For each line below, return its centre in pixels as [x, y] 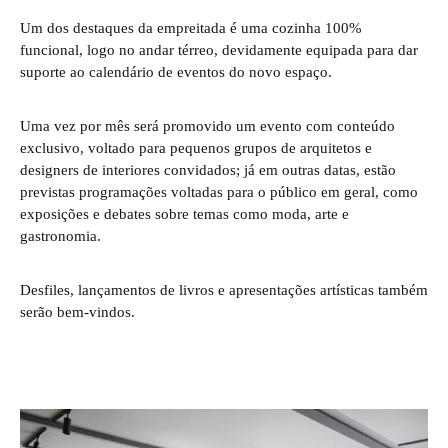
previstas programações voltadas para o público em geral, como [219, 191]
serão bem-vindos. [77, 311]
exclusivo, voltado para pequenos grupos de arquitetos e [196, 147]
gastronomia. [60, 235]
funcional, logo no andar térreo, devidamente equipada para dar [219, 49]
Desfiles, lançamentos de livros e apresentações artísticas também [224, 289]
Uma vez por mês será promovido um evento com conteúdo [207, 125]
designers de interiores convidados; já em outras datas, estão [208, 169]
